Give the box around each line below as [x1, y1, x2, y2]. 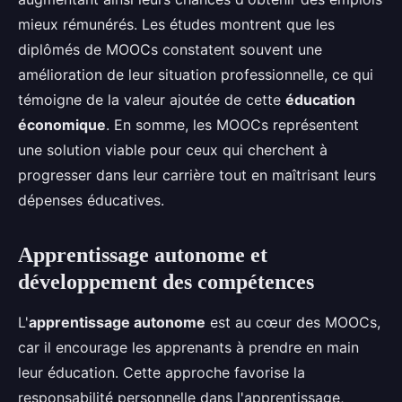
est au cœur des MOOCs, [205, 313, 380, 331]
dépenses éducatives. [18, 191, 164, 209]
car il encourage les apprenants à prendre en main [18, 338, 359, 356]
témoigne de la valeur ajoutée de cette [18, 91, 285, 109]
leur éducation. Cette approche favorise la [18, 363, 305, 381]
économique [18, 116, 106, 134]
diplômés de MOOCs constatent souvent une [18, 40, 322, 58]
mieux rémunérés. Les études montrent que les [18, 15, 335, 33]
